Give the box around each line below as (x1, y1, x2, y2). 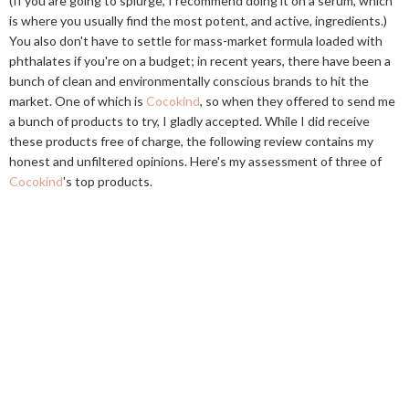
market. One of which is (9, 93, 146, 109)
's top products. (63, 173, 152, 189)
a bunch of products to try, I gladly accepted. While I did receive (9, 113, 370, 129)
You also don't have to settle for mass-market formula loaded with (9, 33, 383, 48)
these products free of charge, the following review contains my (9, 133, 373, 149)
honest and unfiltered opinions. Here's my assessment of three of (9, 153, 382, 169)
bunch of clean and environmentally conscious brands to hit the (9, 73, 369, 89)
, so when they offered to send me (200, 93, 395, 109)
